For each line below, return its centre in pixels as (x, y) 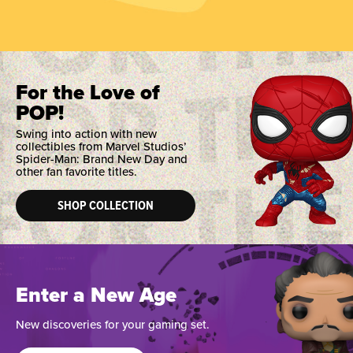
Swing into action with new (86, 134)
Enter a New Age (96, 296)
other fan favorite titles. (76, 171)
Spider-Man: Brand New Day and (102, 159)
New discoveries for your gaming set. (113, 325)
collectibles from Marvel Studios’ (101, 146)
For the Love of (88, 93)
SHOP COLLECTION (106, 205)
